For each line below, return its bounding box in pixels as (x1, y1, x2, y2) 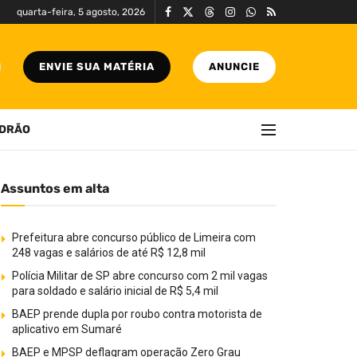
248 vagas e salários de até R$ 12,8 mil (12, 246, 206, 259)
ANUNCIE (209, 60, 260, 73)
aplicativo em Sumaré (12, 323, 122, 335)
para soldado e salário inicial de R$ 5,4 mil (12, 284, 218, 297)
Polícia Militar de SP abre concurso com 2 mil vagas (12, 269, 268, 282)
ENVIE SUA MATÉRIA (39, 60, 155, 73)
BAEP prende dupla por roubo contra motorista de (12, 308, 262, 320)
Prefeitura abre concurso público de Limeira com (12, 231, 256, 244)
